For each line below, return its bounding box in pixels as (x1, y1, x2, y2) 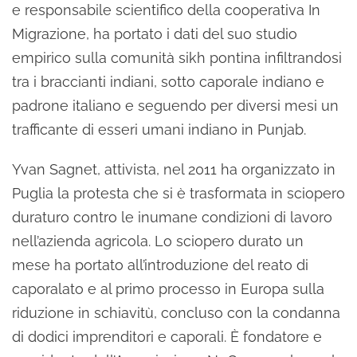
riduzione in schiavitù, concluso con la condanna (12, 304, 340, 321)
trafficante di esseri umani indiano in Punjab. (12, 121, 310, 138)
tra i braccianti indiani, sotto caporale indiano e (12, 73, 324, 90)
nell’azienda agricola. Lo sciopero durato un (12, 233, 304, 249)
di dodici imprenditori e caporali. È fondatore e (12, 328, 322, 345)
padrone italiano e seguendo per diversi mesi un (12, 97, 339, 114)
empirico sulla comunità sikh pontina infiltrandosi (12, 49, 342, 66)
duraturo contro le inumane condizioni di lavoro (12, 209, 332, 226)
